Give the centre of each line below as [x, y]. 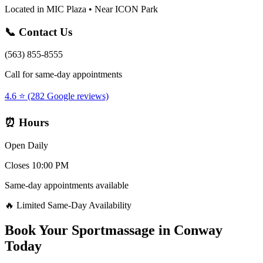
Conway [198, 230]
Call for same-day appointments [63, 75]
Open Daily [26, 145]
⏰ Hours [27, 122]
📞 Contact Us [38, 32]
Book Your [38, 230]
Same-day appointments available [67, 185]
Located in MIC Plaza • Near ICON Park [81, 9]
